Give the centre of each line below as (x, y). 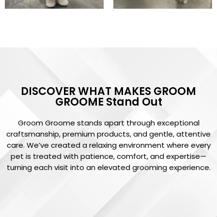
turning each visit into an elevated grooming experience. (108, 168)
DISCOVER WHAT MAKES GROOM (108, 92)
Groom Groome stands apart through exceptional (108, 123)
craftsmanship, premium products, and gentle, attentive (108, 134)
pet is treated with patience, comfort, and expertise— (108, 156)
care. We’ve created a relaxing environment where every (108, 145)
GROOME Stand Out (108, 102)
